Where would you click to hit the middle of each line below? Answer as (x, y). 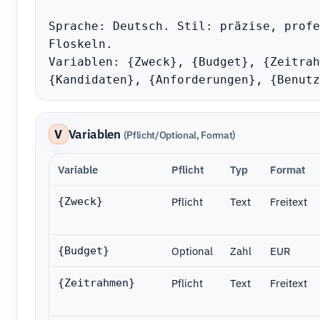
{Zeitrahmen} (96, 283)
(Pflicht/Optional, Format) (179, 134)
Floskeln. (80, 44)
